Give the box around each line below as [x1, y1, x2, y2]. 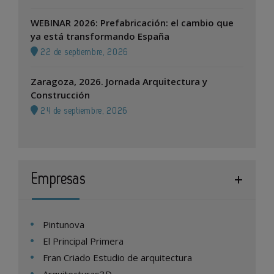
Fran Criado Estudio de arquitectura [43, 251, 192, 264]
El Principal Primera [43, 235, 124, 248]
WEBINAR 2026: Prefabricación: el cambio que [31, 17, 234, 29]
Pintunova [43, 218, 84, 231]
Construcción [31, 89, 90, 102]
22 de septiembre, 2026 [38, 48, 129, 57]
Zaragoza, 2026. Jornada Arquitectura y [31, 75, 207, 88]
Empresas [32, 172, 86, 187]
